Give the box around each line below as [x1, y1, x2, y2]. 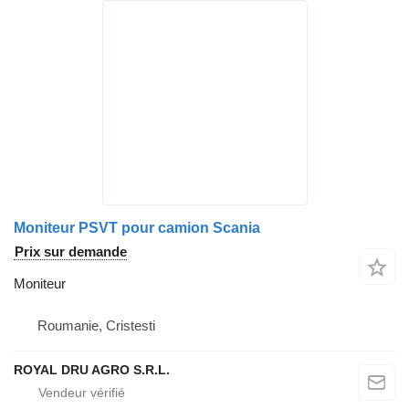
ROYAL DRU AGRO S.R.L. [14, 362, 170, 378]
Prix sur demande [15, 244, 127, 260]
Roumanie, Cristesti [37, 318, 155, 334]
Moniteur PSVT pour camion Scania [14, 220, 260, 236]
